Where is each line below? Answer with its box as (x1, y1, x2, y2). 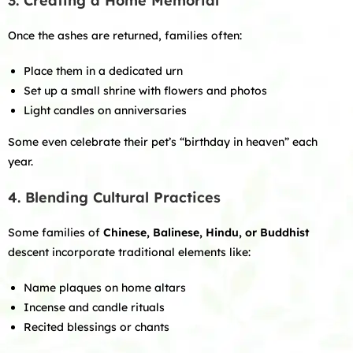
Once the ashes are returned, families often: (8, 28, 242, 43)
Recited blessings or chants (24, 320, 169, 334)
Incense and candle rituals (24, 300, 165, 314)
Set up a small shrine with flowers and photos (24, 84, 267, 98)
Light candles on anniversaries (24, 103, 187, 117)
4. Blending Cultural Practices (8, 188, 221, 206)
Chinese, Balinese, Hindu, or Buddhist (103, 225, 310, 240)
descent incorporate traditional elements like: (8, 245, 251, 259)
